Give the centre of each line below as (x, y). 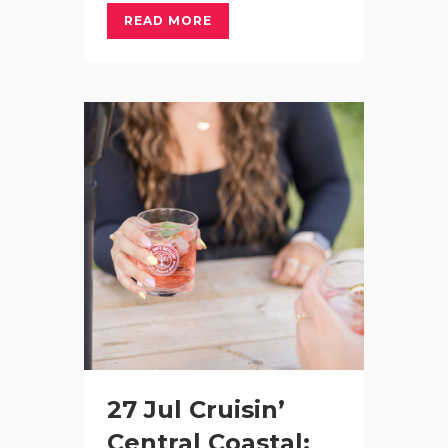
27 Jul (144, 409)
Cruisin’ (237, 409)
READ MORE (168, 20)
